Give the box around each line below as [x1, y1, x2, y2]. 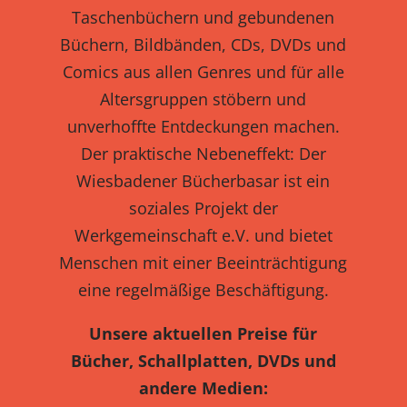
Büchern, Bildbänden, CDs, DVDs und [60, 34, 347, 56]
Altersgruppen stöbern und [100, 88, 307, 111]
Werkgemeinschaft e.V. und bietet [74, 224, 333, 247]
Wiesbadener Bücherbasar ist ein [76, 170, 331, 193]
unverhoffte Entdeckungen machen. [66, 115, 340, 138]
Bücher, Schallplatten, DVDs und [70, 350, 336, 372]
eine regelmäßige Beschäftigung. [77, 279, 329, 302]
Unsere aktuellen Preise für [89, 323, 318, 345]
